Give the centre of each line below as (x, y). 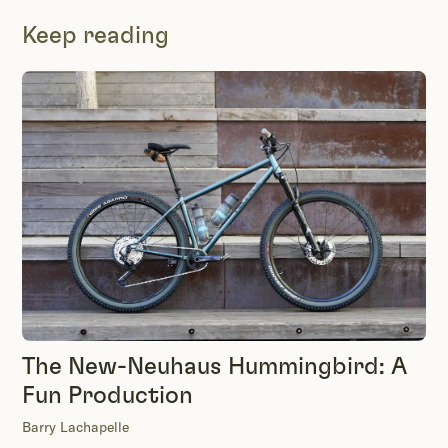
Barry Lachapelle (75, 426)
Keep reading (95, 36)
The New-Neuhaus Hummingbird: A (214, 366)
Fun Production (107, 395)
